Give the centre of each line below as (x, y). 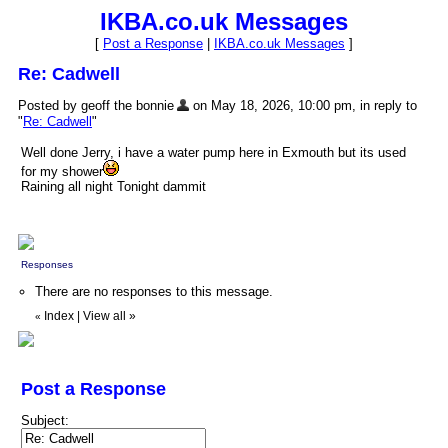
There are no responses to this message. (154, 292)
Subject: (45, 421)
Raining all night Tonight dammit (113, 187)
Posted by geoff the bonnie (96, 105)
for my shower (62, 172)
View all (104, 316)
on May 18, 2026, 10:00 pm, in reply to (303, 105)
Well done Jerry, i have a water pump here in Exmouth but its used (213, 153)
